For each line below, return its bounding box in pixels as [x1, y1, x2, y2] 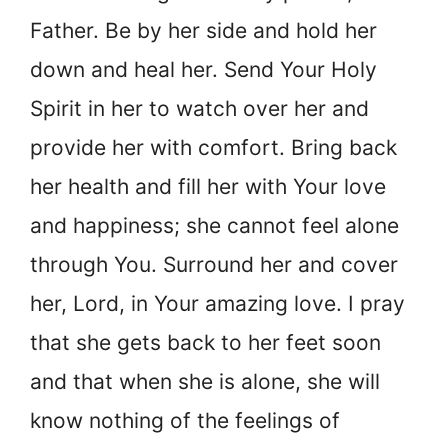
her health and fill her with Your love [30, 173, 386, 199]
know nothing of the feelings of [30, 407, 340, 433]
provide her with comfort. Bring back [30, 134, 397, 160]
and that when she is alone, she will [30, 368, 380, 394]
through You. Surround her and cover [30, 251, 398, 277]
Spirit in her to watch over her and [30, 95, 369, 121]
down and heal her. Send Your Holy [30, 56, 377, 82]
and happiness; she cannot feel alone [30, 212, 399, 238]
